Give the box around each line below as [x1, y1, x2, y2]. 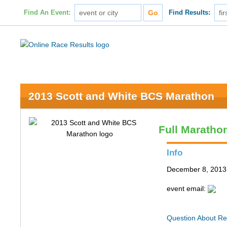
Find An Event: [23, 9, 70, 16]
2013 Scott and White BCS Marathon [28, 90, 215, 102]
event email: [167, 184, 208, 193]
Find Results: [169, 9, 211, 16]
